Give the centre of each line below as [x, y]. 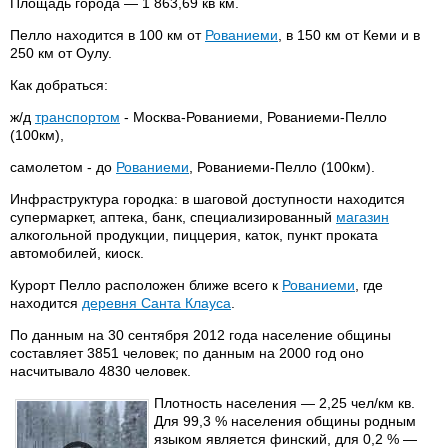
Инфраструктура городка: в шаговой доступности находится [207, 199]
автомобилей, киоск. [77, 253]
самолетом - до [63, 167]
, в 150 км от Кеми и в [349, 35]
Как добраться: [59, 85]
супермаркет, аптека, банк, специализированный [173, 217]
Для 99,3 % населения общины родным [285, 421]
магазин [362, 217]
